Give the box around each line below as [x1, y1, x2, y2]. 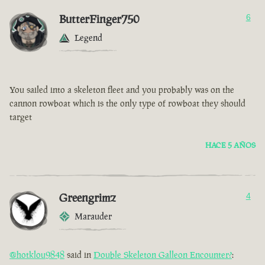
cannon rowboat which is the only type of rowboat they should [9, 98, 245, 109]
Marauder [75, 211, 112, 222]
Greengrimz [59, 190, 116, 206]
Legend [75, 32, 102, 44]
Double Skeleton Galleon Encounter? [93, 249, 232, 261]
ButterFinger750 [59, 11, 140, 27]
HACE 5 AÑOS [205, 140, 256, 151]
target [9, 111, 32, 123]
